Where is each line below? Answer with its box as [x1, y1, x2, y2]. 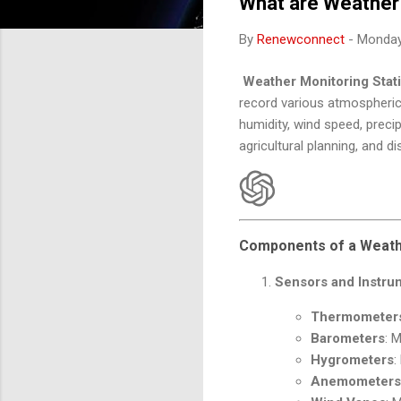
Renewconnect [257, 31, 345, 48]
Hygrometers [311, 352, 394, 369]
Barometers [311, 330, 385, 347]
